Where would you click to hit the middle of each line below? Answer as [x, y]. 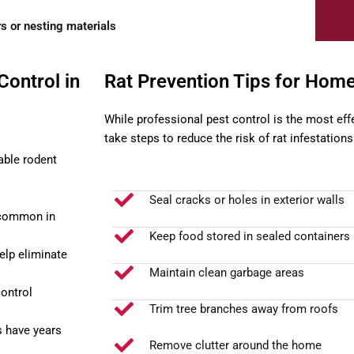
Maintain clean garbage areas [227, 273]
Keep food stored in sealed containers [250, 236]
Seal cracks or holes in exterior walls [247, 200]
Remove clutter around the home [235, 345]
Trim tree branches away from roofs [244, 309]
